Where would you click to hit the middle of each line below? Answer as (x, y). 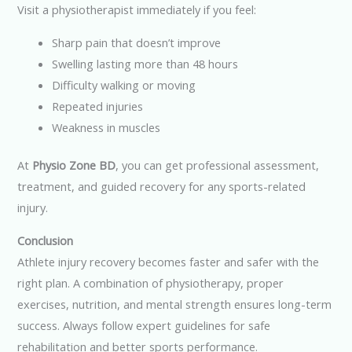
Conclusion (46, 240)
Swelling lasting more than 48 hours (145, 63)
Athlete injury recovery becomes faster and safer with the (169, 261)
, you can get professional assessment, (218, 165)
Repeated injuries (98, 106)
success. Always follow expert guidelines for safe (144, 325)
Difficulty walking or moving (124, 84)
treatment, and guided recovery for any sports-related (162, 187)
